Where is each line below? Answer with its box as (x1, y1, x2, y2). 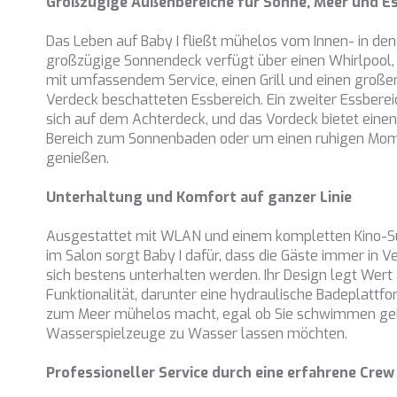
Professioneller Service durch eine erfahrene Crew (46, 362, 395, 382)
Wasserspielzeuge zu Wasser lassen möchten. (46, 323, 348, 343)
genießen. (46, 148, 110, 167)
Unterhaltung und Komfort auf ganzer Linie (46, 187, 353, 206)
